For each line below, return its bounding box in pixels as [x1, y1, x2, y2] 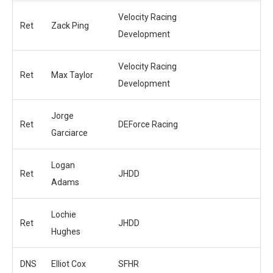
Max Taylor [51, 69, 93, 80]
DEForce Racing [118, 119, 178, 129]
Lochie [51, 209, 76, 219]
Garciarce [51, 127, 88, 138]
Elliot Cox [51, 258, 86, 269]
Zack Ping [51, 20, 89, 30]
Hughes [51, 226, 80, 236]
